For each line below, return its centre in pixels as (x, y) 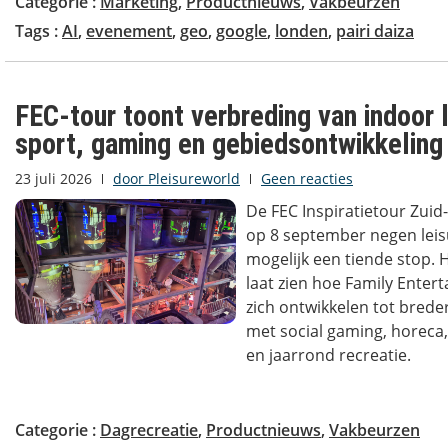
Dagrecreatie (149, 430)
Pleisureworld (192, 179)
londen (301, 31)
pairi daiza (375, 31)
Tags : (38, 31)
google (241, 31)
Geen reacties (307, 179)
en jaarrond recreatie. (328, 355)
